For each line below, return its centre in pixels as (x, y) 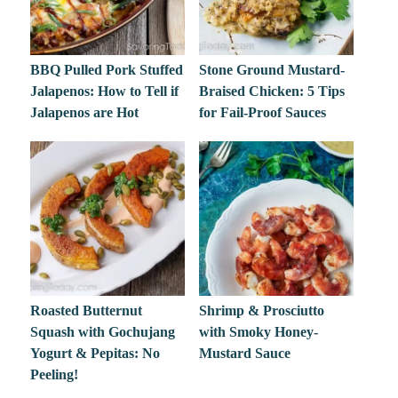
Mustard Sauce (244, 354)
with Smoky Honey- (258, 332)
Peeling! (55, 375)
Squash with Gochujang (103, 332)
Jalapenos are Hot (85, 112)
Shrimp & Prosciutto (261, 311)
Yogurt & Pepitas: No (96, 354)
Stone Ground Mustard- (271, 69)
